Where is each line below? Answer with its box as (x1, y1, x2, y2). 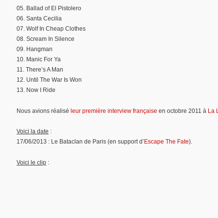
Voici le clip (17, 159, 46, 166)
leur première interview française (71, 107, 157, 114)
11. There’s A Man (17, 66, 63, 73)
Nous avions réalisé (17, 107, 71, 114)
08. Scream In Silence (17, 36, 74, 43)
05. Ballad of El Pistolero (17, 5, 81, 12)
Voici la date (17, 128, 49, 135)
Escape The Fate (144, 138, 189, 145)
